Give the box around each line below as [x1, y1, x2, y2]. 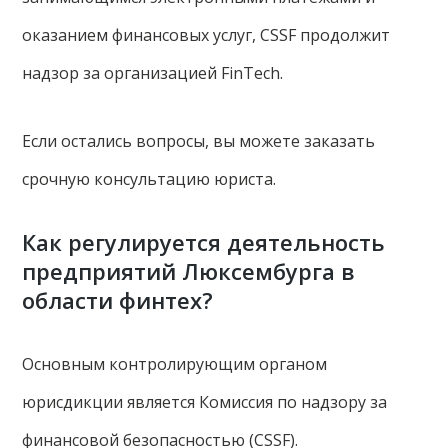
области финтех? [22, 284, 214, 315]
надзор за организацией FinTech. [22, 61, 288, 84]
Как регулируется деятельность [22, 226, 386, 257]
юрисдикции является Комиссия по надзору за [22, 390, 388, 413]
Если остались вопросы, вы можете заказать [22, 129, 376, 152]
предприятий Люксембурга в [22, 255, 356, 286]
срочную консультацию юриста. [22, 167, 281, 190]
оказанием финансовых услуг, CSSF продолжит [22, 23, 391, 46]
